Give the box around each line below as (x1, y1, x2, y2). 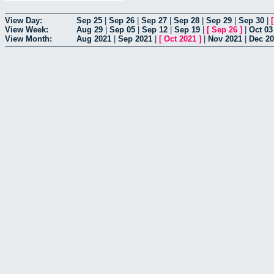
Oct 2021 (164, 34, 196, 43)
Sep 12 (142, 24, 168, 34)
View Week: (5, 24, 48, 34)
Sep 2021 (118, 34, 152, 43)
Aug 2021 (76, 34, 111, 43)
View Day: (5, 15, 42, 25)
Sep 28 (174, 15, 199, 25)
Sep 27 (141, 15, 167, 25)
